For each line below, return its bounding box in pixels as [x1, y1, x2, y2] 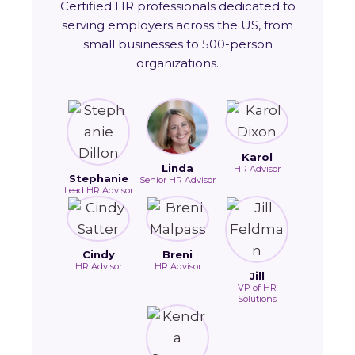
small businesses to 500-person [82, 36, 273, 52]
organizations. [136, 55, 219, 71]
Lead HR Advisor [63, 185, 133, 196]
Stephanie [68, 172, 128, 185]
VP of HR [237, 282, 277, 293]
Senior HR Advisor [139, 174, 216, 185]
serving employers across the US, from [62, 17, 293, 32]
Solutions [237, 293, 277, 304]
